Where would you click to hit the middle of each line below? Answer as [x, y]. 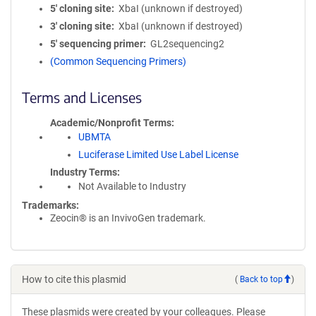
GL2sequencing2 [187, 44]
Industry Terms [84, 172]
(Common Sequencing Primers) [118, 61]
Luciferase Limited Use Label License [158, 154]
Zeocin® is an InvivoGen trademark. [128, 218]
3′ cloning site [81, 26]
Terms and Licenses [82, 97]
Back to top [261, 279]
